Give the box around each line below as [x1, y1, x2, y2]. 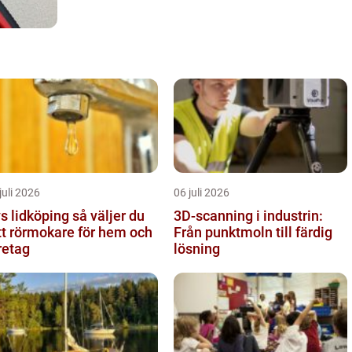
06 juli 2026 [174, 185, 229, 199]
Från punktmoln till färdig [174, 223, 332, 240]
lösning [174, 240, 220, 257]
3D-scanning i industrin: [174, 207, 323, 224]
